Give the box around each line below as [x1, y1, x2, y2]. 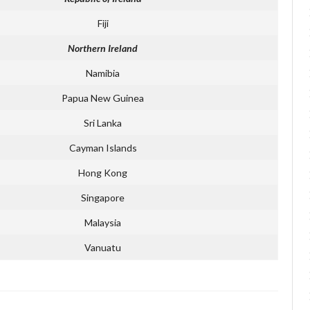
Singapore [81, 191, 125, 203]
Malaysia [84, 216, 121, 228]
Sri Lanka [84, 116, 122, 129]
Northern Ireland [68, 42, 138, 54]
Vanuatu [84, 241, 121, 253]
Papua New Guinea [62, 91, 144, 104]
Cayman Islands [69, 141, 137, 154]
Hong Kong [78, 166, 127, 179]
